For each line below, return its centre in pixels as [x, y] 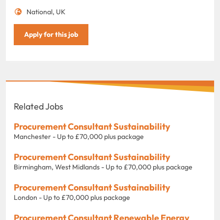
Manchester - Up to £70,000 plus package [79, 136]
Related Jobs [39, 106]
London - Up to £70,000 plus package [72, 197]
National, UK [46, 12]
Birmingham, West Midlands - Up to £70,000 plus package [103, 167]
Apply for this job [51, 34]
